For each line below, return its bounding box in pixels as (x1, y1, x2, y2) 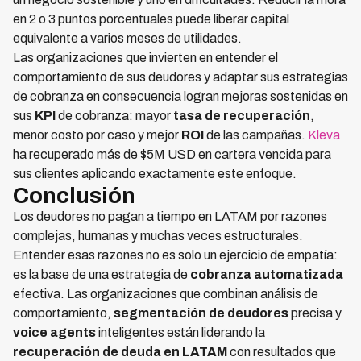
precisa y (288, 306, 342, 321)
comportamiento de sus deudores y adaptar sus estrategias (13, 70, 348, 85)
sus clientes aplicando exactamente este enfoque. (13, 167, 297, 181)
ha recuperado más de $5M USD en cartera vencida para (13, 147, 331, 162)
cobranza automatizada (190, 268, 343, 282)
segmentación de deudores (114, 306, 288, 321)
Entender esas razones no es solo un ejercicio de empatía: (13, 248, 338, 263)
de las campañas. (204, 128, 308, 143)
